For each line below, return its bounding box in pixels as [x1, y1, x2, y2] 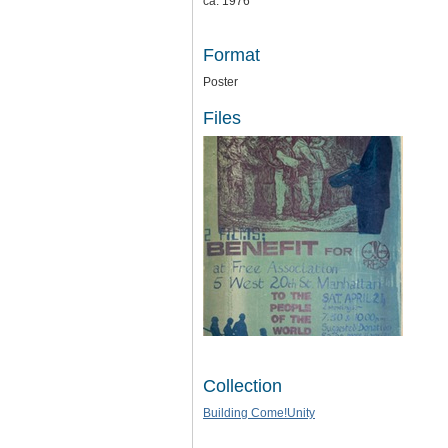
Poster [203, 75, 238, 89]
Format [203, 45, 260, 65]
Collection [203, 376, 282, 396]
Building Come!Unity [203, 406, 315, 420]
